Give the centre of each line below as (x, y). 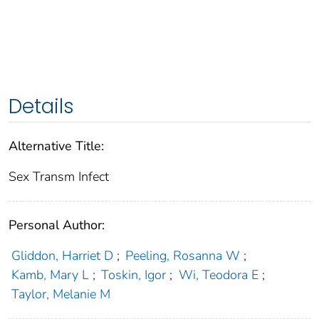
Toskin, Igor (134, 275)
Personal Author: (57, 225)
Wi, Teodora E (218, 275)
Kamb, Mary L (50, 275)
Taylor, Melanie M (61, 294)
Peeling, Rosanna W (183, 256)
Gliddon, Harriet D (62, 256)
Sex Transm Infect (59, 177)
